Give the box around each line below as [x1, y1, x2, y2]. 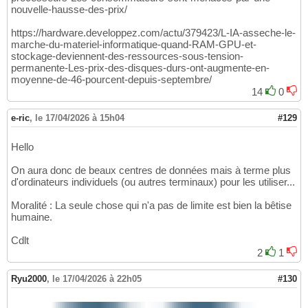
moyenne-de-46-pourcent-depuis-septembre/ [11, 73, 212, 85]
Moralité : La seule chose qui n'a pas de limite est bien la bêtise [11, 199, 291, 211]
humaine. [11, 210, 52, 223]
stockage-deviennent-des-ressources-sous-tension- [11, 49, 243, 62]
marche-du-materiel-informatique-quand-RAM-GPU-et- [11, 38, 256, 50]
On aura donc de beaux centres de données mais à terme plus [11, 164, 291, 176]
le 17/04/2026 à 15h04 [35, 112, 124, 123]
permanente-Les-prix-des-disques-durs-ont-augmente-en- [11, 61, 269, 74]
